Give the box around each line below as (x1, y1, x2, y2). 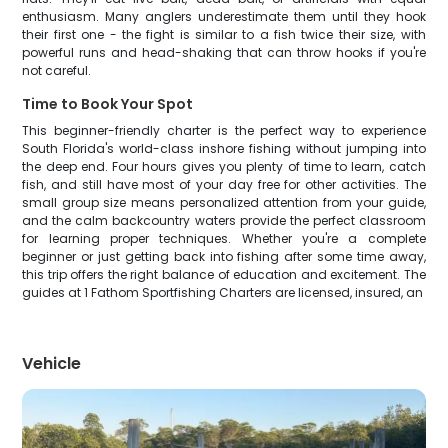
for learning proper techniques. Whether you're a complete (22, 230, 426, 247)
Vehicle (22, 352, 82, 375)
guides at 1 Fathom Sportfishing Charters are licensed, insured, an (22, 284, 424, 301)
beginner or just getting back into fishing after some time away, (22, 248, 426, 265)
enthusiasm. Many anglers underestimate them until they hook (22, 8, 426, 25)
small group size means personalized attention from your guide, (22, 194, 426, 211)
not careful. (22, 62, 92, 79)
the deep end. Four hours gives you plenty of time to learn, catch (22, 158, 426, 175)
